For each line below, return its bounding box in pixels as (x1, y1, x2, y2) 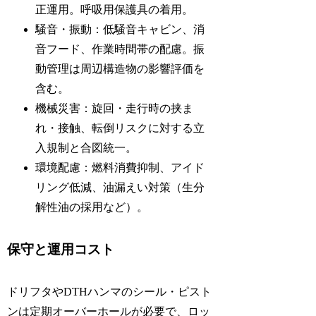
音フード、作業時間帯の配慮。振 (35, 43, 205, 56)
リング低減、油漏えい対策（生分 (35, 181, 205, 194)
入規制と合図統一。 (35, 142, 138, 154)
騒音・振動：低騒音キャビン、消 (35, 23, 205, 36)
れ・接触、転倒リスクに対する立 (35, 122, 205, 135)
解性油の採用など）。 (35, 201, 149, 214)
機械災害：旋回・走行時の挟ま (35, 102, 194, 115)
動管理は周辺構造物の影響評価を (35, 63, 205, 75)
